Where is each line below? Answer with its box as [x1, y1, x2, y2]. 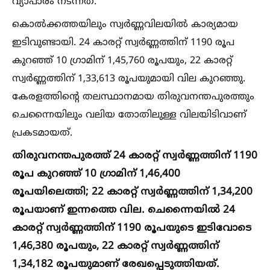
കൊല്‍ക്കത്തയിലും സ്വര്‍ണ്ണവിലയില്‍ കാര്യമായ [12, 18, 238, 31]
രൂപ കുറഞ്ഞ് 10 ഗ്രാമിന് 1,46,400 [12, 167, 180, 181]
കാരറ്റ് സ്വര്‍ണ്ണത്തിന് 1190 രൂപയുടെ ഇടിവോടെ [12, 221, 251, 235]
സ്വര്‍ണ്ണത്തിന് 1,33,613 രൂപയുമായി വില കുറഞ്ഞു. [12, 72, 245, 85]
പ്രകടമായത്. [12, 127, 72, 139]
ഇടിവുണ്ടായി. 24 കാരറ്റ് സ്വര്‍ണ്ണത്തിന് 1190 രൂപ [12, 36, 234, 49]
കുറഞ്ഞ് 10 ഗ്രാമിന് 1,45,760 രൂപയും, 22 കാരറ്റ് [12, 54, 233, 67]
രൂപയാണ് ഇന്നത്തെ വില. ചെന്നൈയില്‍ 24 [12, 203, 235, 217]
